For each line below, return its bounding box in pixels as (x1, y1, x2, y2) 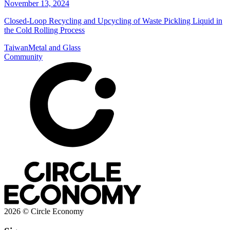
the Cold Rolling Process (4, 26, 85, 35)
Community (4, 52, 43, 62)
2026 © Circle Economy (4, 207, 84, 216)
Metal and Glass (28, 43, 81, 52)
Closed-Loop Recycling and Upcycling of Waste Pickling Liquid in (4, 16, 222, 26)
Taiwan (4, 43, 28, 52)
